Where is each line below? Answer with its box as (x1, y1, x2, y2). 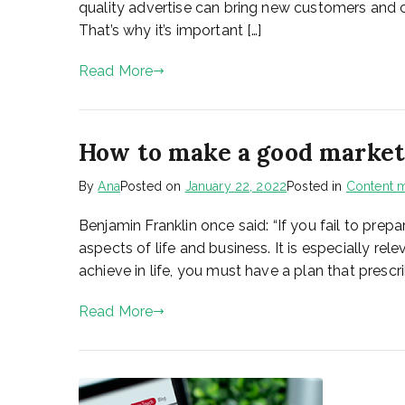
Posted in (287, 179, 346, 193)
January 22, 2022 (184, 179, 287, 193)
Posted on (119, 179, 185, 193)
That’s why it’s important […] (79, 22, 262, 39)
